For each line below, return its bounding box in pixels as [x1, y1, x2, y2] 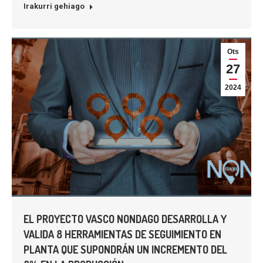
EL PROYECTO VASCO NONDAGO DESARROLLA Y [23, 213, 227, 226]
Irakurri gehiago [23, 1, 85, 11]
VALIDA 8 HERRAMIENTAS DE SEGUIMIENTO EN [23, 228, 221, 241]
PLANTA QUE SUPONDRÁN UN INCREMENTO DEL [23, 243, 227, 257]
